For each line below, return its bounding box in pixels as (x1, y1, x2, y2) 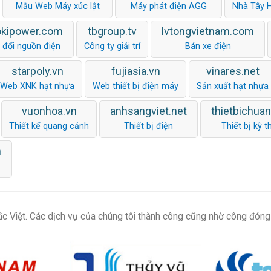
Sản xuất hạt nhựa (197, 80, 269, 91)
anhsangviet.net (110, 104, 187, 117)
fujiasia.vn (111, 64, 160, 77)
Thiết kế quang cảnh (9, 120, 89, 131)
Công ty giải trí (84, 41, 140, 51)
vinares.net (206, 64, 260, 77)
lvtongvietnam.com (162, 24, 254, 38)
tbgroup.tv (88, 24, 137, 38)
